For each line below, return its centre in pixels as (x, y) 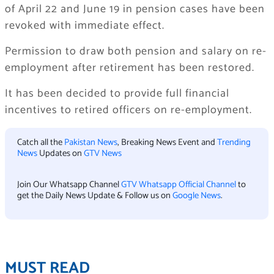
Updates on (60, 154)
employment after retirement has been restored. (129, 68)
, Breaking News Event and (167, 143)
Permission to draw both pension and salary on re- (135, 52)
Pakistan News (91, 143)
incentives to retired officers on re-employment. (128, 110)
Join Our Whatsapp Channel (69, 184)
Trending (234, 143)
